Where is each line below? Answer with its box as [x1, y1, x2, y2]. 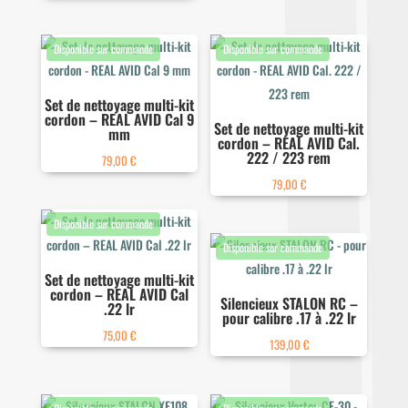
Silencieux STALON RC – [219, 292, 358, 315]
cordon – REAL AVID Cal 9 [44, 108, 194, 131]
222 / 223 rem [247, 147, 331, 169]
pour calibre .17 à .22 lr [221, 307, 356, 330]
